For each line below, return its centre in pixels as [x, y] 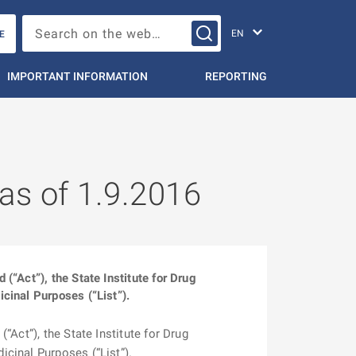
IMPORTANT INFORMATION [78, 76]
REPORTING [236, 76]
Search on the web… [252, 29]
